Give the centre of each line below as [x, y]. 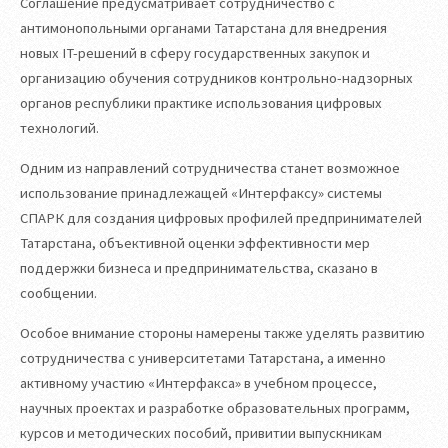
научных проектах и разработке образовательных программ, [215, 407]
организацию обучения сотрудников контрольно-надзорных [216, 78]
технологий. [59, 128]
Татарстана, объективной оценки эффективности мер [195, 243]
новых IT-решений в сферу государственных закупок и [195, 53]
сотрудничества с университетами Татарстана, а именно [203, 357]
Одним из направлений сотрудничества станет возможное [210, 168]
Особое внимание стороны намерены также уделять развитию [222, 332]
